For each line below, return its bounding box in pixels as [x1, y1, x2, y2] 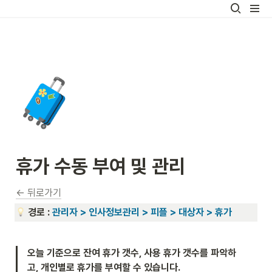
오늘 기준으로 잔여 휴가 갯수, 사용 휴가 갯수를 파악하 [27, 247, 236, 259]
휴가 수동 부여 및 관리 [16, 155, 186, 178]
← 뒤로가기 [16, 187, 61, 199]
